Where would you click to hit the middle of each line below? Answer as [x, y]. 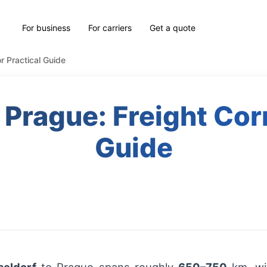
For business [46, 27]
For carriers [110, 27]
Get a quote [173, 27]
